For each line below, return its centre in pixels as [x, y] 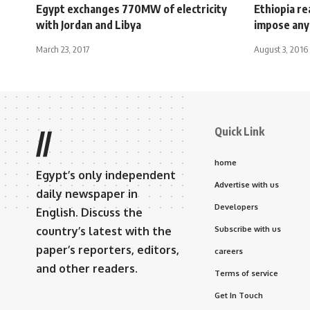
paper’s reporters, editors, [108, 249]
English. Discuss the [89, 212]
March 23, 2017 [63, 49]
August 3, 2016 [281, 49]
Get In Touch [239, 295]
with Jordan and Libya [89, 25]
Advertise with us [247, 184]
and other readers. [87, 268]
